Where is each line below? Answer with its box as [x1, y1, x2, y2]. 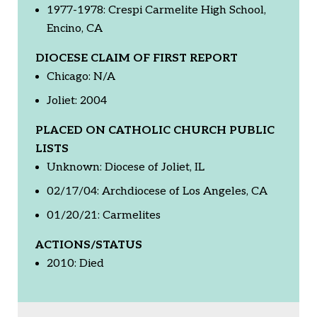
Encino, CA [47, 21, 103, 35]
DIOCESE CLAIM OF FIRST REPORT [35, 51, 238, 65]
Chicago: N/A [47, 69, 115, 83]
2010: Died [47, 256, 104, 270]
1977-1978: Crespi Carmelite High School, [47, 3, 266, 17]
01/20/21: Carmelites [47, 208, 161, 222]
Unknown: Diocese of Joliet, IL [47, 160, 204, 174]
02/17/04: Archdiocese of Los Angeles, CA [47, 184, 267, 198]
